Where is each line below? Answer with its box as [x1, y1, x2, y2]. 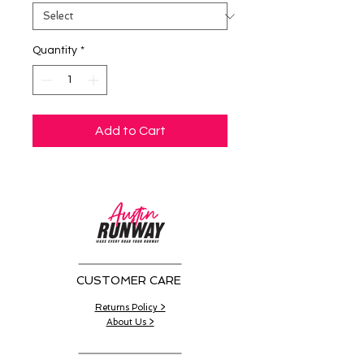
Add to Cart [94, 124, 166, 138]
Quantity [32, 45, 77, 57]
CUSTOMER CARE [76, 274, 181, 288]
